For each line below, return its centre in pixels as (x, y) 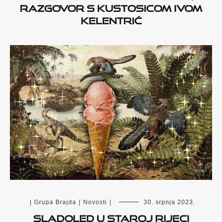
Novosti (95, 202)
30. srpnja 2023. (169, 202)
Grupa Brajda (55, 202)
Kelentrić (111, 19)
